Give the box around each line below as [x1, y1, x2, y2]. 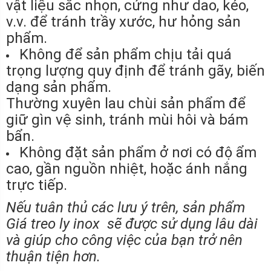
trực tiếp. [6, 176, 67, 194]
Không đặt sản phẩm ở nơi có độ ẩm [19, 143, 256, 161]
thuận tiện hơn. [6, 247, 100, 265]
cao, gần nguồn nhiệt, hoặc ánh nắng [6, 160, 247, 177]
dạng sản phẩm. [6, 78, 111, 96]
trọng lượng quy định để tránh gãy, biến [6, 62, 265, 79]
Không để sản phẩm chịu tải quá [19, 45, 232, 63]
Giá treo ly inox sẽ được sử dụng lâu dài [6, 215, 258, 232]
